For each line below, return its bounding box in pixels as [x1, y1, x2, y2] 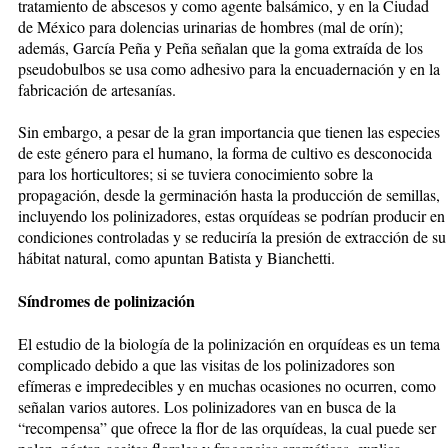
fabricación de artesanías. [18, 78, 176, 100]
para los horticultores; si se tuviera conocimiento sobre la [18, 162, 373, 184]
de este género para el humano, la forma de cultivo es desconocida [18, 141, 432, 163]
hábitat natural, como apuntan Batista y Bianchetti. [18, 246, 335, 268]
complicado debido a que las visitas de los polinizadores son [18, 353, 395, 375]
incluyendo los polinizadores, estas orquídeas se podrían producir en [18, 204, 445, 226]
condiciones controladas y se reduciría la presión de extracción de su [18, 225, 446, 247]
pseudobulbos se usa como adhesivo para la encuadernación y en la [18, 57, 440, 79]
